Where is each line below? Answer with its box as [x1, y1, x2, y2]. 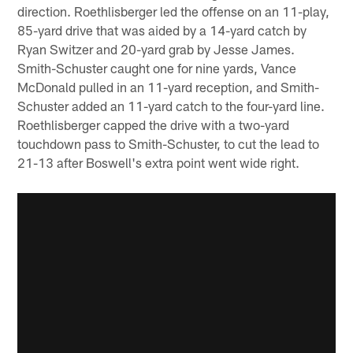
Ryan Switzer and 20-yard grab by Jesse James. [17, 41, 295, 58]
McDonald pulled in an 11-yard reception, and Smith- [17, 79, 320, 95]
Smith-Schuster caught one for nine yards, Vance [17, 60, 297, 76]
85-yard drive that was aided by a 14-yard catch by [17, 22, 307, 39]
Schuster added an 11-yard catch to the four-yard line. [17, 98, 325, 114]
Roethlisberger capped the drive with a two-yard [17, 117, 290, 133]
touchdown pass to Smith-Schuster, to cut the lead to [17, 136, 320, 152]
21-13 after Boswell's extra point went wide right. [17, 154, 300, 171]
